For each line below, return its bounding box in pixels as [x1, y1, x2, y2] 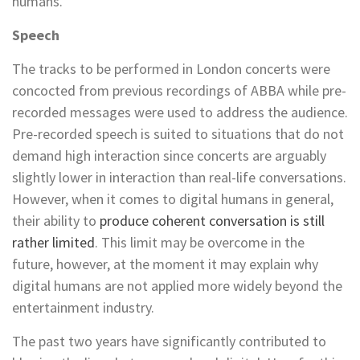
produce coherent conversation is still [100, 211, 325, 230]
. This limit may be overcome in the [95, 232, 305, 252]
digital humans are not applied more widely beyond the [12, 276, 342, 295]
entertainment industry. [12, 297, 154, 317]
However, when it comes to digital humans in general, [12, 189, 333, 208]
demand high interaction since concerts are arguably [12, 145, 326, 165]
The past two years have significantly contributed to [12, 331, 326, 350]
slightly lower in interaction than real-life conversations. [12, 167, 346, 186]
